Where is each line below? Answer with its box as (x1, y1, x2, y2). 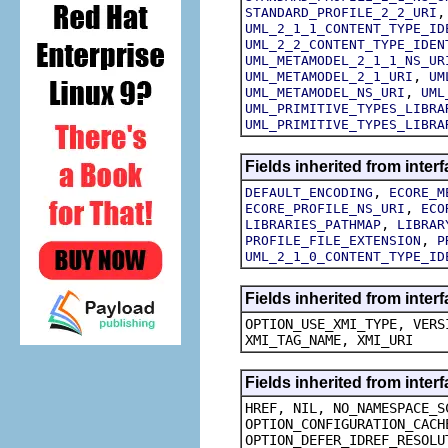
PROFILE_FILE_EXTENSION (245, 232, 421, 248)
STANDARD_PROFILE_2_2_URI (245, 4, 437, 20)
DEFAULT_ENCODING (245, 184, 373, 200)
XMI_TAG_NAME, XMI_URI (245, 331, 413, 348)
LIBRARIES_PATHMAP (245, 216, 381, 232)
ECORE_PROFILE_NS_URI (245, 200, 405, 216)
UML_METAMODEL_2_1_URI (245, 68, 413, 84)
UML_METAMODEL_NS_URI (245, 84, 405, 100)
